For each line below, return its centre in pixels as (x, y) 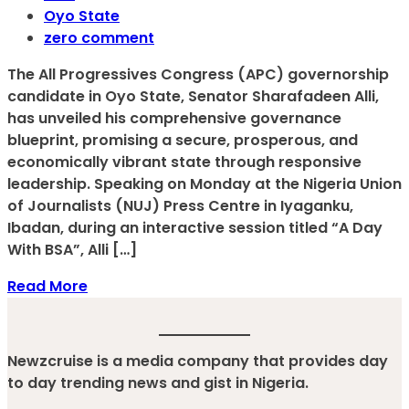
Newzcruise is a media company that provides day (198, 362)
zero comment (99, 38)
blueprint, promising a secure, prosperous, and (183, 141)
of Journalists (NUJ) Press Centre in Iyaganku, (180, 206)
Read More (47, 287)
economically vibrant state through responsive (184, 163)
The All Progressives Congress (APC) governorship (198, 75)
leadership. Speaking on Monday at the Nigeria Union (204, 184)
